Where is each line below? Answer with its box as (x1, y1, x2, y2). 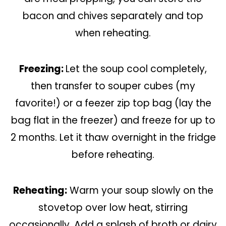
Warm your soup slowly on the (67, 184, 213, 197)
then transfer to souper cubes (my (31, 79, 195, 93)
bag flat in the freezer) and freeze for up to (11, 114, 215, 127)
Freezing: (19, 62, 66, 76)
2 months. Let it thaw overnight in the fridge (10, 131, 216, 144)
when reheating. (75, 26, 151, 40)
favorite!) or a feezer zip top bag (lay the (15, 96, 211, 110)
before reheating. (72, 148, 154, 161)
